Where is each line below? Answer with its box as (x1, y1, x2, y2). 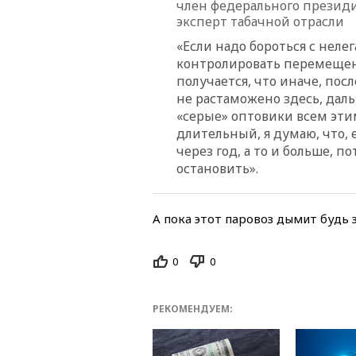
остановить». (176, 159, 258, 177)
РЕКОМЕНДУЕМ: (153, 302, 233, 316)
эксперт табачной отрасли (176, 12, 344, 30)
